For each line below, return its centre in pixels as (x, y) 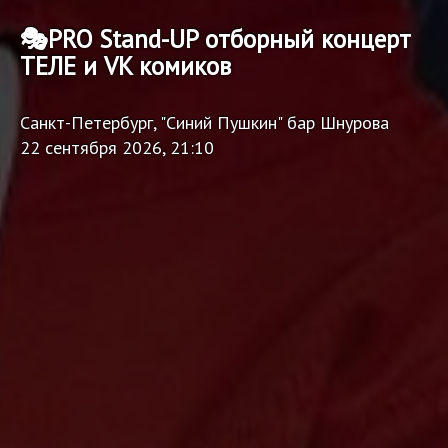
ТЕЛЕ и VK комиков (125, 65)
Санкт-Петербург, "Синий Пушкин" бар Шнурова (204, 122)
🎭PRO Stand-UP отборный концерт (215, 38)
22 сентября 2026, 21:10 (117, 147)
